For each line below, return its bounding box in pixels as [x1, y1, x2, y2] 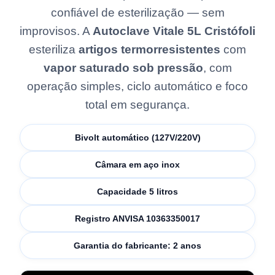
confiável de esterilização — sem [50, 6, 225, 19]
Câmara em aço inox [95, 160, 180, 169]
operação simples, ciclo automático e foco [27, 80, 248, 93]
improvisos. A [20, 25, 93, 37]
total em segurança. [85, 98, 190, 111]
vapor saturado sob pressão [43, 61, 203, 74]
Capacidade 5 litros [97, 187, 178, 196]
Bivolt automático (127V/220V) [74, 133, 201, 142]
